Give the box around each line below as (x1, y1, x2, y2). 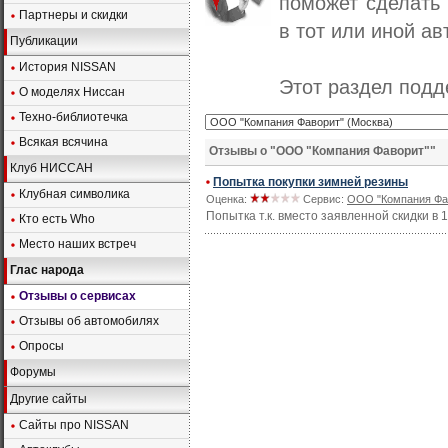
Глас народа (10, 263, 84, 277)
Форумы (10, 365, 56, 379)
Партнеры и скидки (19, 8, 128, 22)
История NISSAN (19, 60, 116, 74)
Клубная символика (19, 187, 130, 201)
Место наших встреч (19, 237, 136, 251)
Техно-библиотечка (19, 110, 128, 124)
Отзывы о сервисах (19, 289, 136, 303)
